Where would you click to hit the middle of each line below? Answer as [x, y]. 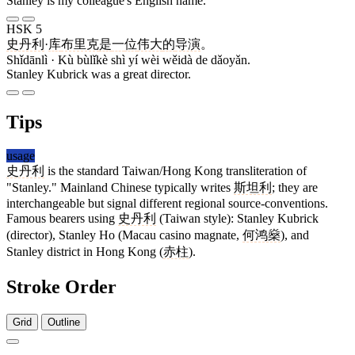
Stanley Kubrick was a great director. [99, 74]
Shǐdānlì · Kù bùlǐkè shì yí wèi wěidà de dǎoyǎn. [128, 60]
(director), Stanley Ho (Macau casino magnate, [124, 235]
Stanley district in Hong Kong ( [85, 252]
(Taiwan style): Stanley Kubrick [237, 219]
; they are [295, 188]
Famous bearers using [62, 219]
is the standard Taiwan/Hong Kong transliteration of [176, 171]
